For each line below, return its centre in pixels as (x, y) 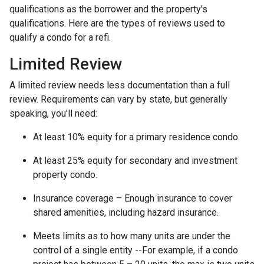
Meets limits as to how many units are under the (132, 236)
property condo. (65, 175)
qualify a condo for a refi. (61, 37)
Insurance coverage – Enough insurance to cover (133, 198)
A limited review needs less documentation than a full (120, 85)
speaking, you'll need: (53, 113)
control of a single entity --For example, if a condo (136, 250)
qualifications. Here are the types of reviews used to (117, 23)
